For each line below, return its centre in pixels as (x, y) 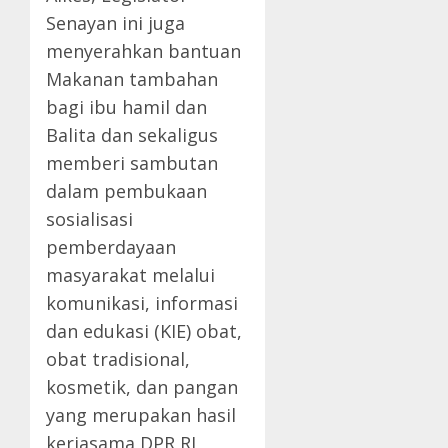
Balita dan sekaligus (132, 135)
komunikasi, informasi (142, 303)
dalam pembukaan (126, 191)
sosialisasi (89, 219)
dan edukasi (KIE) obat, (144, 331)
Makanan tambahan (132, 79)
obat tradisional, (118, 359)
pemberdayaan (111, 247)
